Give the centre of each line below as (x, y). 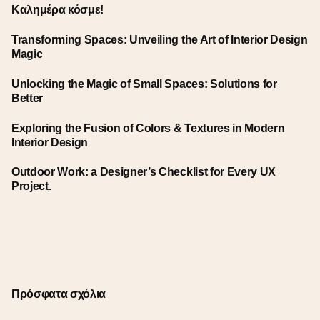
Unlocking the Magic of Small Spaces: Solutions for (144, 83)
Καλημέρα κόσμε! (58, 10)
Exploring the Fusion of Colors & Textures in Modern (148, 127)
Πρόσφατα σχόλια (59, 293)
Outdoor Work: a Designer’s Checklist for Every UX (144, 172)
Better (27, 97)
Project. (31, 186)
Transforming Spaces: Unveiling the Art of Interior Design (160, 40)
